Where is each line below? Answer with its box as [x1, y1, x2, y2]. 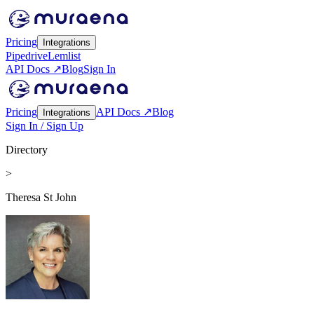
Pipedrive [6, 50, 48, 62]
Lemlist [48, 50, 81, 62]
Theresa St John [6, 191, 76, 203]
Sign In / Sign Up [6, 120, 83, 132]
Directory [6, 144, 48, 156]
